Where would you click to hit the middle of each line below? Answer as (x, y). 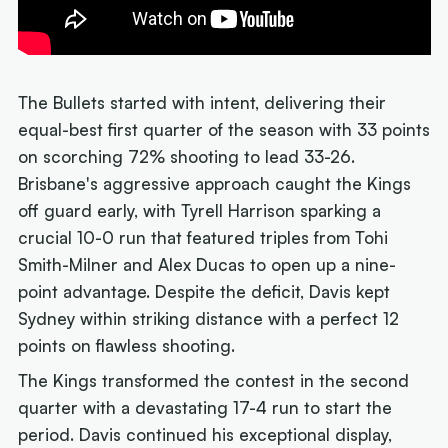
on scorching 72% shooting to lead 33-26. (187, 156)
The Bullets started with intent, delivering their (202, 102)
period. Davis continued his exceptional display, (205, 435)
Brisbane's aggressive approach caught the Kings (215, 183)
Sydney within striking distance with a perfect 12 (209, 318)
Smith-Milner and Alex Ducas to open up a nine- (207, 264)
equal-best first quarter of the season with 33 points (224, 129)
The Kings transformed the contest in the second (214, 381)
